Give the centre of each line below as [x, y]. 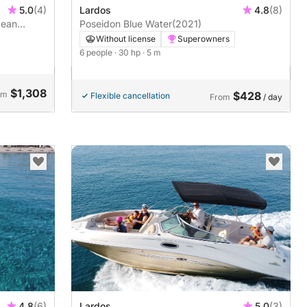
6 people [97, 53]
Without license [126, 39]
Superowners [204, 39]
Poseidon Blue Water [126, 24]
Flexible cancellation [130, 96]
